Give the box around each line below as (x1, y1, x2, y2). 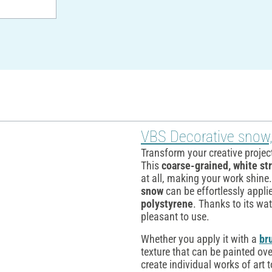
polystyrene (141, 197, 193, 210)
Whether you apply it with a (141, 232, 259, 245)
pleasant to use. (141, 209, 209, 223)
